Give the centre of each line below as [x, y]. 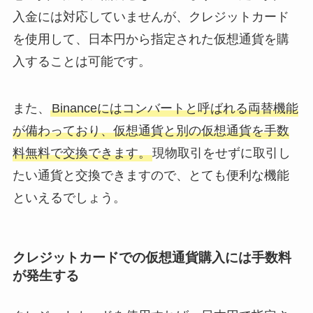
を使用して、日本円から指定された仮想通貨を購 [151, 39]
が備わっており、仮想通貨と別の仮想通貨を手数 [151, 131]
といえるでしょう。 [69, 198]
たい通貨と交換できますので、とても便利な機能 [151, 176]
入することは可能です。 [81, 61]
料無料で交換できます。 [81, 153]
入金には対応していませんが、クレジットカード [151, 16]
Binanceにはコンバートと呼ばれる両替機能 [175, 109]
